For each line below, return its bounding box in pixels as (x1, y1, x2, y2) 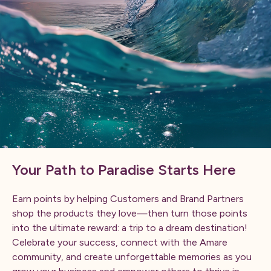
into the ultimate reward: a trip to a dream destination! (12, 222, 247, 233)
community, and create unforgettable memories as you (12, 251, 252, 263)
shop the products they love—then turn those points (12, 207, 247, 219)
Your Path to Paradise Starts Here (12, 161, 236, 178)
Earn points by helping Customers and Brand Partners (12, 193, 244, 204)
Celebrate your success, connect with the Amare (12, 237, 227, 248)
